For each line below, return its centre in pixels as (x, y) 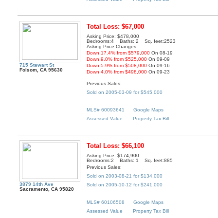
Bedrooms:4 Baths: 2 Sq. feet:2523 (131, 41)
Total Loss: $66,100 (116, 146)
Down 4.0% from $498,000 (117, 72)
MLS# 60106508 (106, 202)
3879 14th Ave (37, 184)
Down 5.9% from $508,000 (117, 66)
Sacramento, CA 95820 (47, 189)
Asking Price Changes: (112, 47)
